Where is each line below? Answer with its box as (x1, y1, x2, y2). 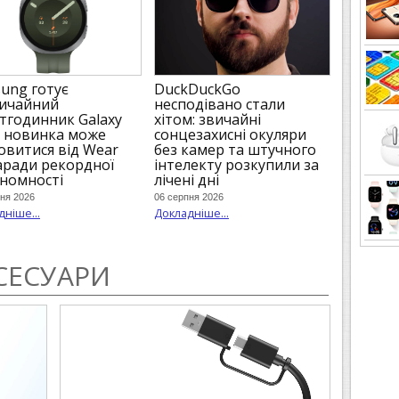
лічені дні (154, 169, 219, 190)
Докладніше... (154, 205, 229, 222)
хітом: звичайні (154, 109, 261, 129)
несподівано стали (154, 94, 285, 114)
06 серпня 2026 (154, 191, 224, 203)
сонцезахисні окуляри (154, 124, 306, 144)
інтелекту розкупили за (154, 154, 319, 175)
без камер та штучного (154, 139, 316, 159)
